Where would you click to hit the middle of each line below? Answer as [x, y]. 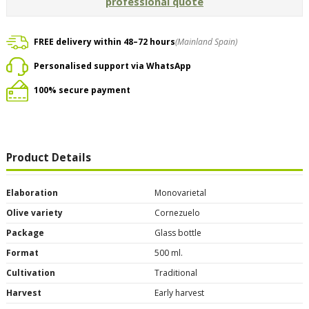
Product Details [49, 157]
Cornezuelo [177, 212]
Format [22, 252]
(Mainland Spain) [206, 42]
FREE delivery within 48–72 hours [104, 42]
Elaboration [32, 192]
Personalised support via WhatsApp [112, 66]
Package [25, 232]
